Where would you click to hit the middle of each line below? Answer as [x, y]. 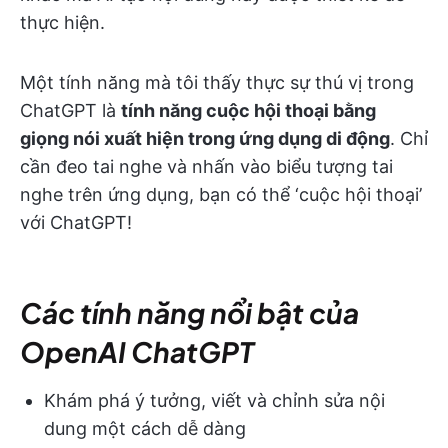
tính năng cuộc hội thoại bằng [248, 110]
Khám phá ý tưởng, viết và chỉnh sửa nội [214, 400]
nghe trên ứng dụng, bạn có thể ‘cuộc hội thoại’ [221, 194]
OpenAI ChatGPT [137, 351]
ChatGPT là [70, 110]
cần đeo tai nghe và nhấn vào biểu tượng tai [206, 166]
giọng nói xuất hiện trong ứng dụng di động [205, 138]
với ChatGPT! [76, 222]
